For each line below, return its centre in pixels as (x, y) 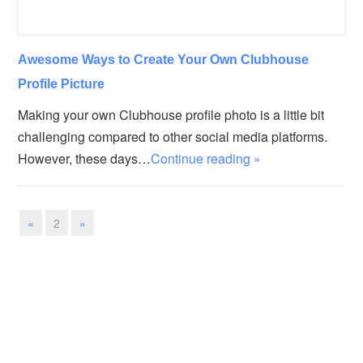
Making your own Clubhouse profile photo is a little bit (171, 115)
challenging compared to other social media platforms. (173, 137)
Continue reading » (206, 159)
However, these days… (85, 159)
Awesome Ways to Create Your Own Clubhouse (164, 60)
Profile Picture (62, 84)
